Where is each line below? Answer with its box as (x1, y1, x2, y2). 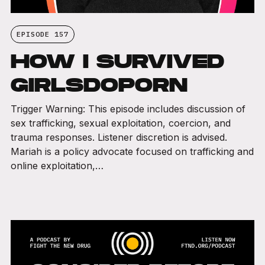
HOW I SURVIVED (10, 46, 224, 75)
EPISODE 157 (16, 29, 69, 38)
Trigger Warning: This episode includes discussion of (10, 102, 245, 115)
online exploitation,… (10, 159, 104, 172)
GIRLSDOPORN (10, 70, 188, 99)
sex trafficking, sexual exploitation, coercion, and (10, 117, 231, 129)
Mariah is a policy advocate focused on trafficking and (10, 145, 254, 157)
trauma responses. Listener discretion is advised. (10, 131, 227, 143)
